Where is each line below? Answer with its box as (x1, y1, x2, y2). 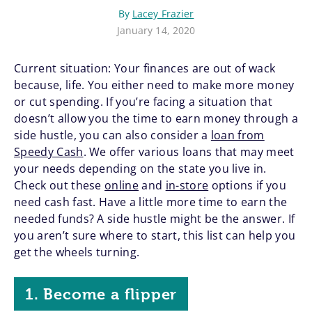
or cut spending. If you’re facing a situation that (14, 94, 273, 110)
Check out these (14, 178, 105, 194)
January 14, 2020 (116, 24, 196, 38)
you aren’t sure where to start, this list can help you (14, 228, 296, 244)
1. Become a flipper (25, 285, 178, 304)
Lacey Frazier (132, 7, 194, 21)
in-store (165, 178, 209, 194)
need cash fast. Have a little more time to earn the (14, 194, 288, 210)
